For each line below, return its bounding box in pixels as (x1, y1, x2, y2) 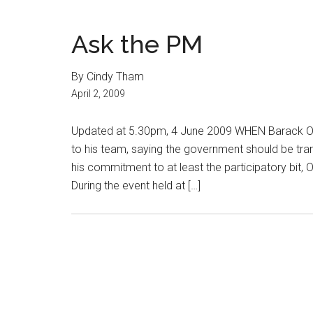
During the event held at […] (71, 179, 201, 192)
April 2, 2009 (71, 88, 125, 99)
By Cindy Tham (71, 70, 144, 83)
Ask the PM (71, 29, 203, 59)
